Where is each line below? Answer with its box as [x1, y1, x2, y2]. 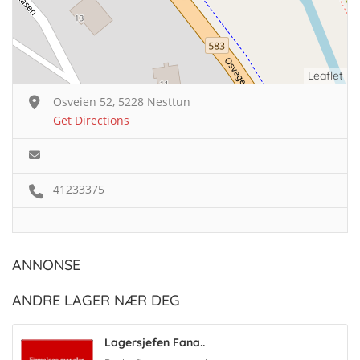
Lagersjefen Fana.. [104, 334, 205, 350]
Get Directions [53, 112, 129, 128]
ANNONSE [12, 255, 80, 274]
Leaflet [308, 67, 343, 83]
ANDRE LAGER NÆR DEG [12, 290, 180, 309]
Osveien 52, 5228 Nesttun [53, 93, 190, 109]
